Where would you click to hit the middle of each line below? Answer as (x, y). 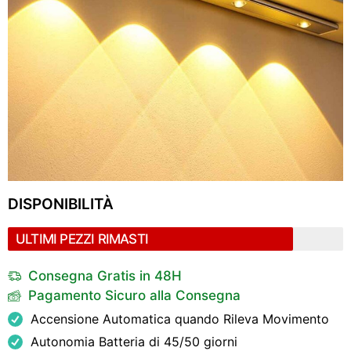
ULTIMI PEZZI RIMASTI (82, 239)
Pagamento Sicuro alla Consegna (135, 295)
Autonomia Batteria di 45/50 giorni (134, 342)
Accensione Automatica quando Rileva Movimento (179, 319)
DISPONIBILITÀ (61, 204)
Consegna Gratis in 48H (105, 276)
